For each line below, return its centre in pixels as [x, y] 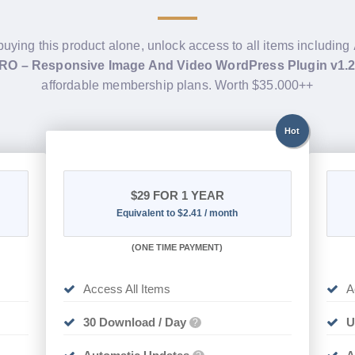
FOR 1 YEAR [187, 195]
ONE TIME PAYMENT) [179, 247]
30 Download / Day [135, 322]
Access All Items [127, 288]
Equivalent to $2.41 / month [177, 213]
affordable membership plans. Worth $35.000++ [177, 85]
